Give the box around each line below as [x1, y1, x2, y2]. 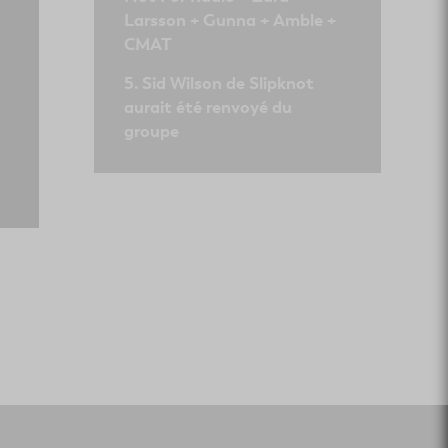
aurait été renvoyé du [123, 96, 292, 118]
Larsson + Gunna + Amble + [123, 9, 336, 31]
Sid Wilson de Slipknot [141, 72, 314, 94]
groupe [123, 120, 179, 142]
